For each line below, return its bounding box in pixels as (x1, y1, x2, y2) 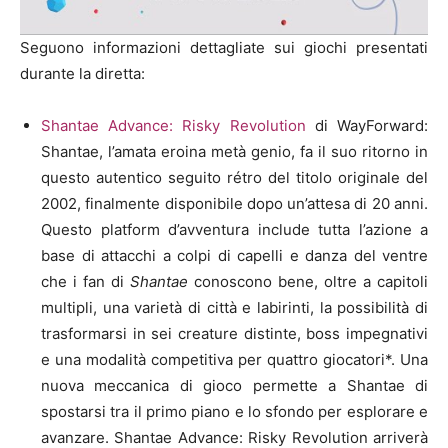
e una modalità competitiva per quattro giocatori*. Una (41, 349, 428, 369)
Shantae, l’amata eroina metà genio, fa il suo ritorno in (41, 141, 428, 161)
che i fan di (41, 271, 130, 291)
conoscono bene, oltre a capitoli (188, 271, 428, 291)
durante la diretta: (20, 63, 145, 83)
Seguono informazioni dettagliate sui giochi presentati (20, 37, 428, 57)
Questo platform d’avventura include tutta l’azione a (41, 219, 428, 239)
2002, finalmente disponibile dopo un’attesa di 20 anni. (41, 193, 428, 213)
